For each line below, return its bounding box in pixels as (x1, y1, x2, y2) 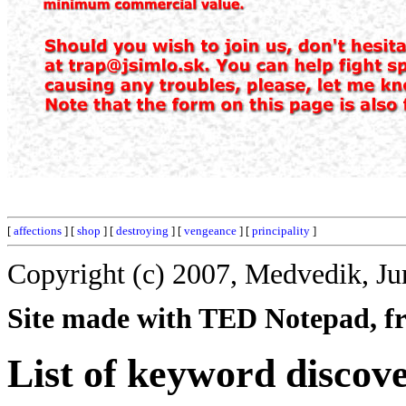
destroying (116, 224, 169, 237)
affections (14, 224, 62, 237)
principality (252, 224, 310, 237)
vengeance (184, 224, 237, 237)
